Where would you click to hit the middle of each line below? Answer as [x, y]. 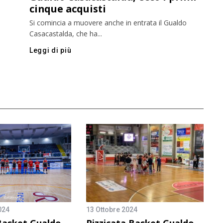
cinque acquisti [68, 9]
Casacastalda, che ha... [66, 34]
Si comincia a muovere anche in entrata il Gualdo [108, 23]
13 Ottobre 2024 [112, 210]
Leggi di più [51, 50]
